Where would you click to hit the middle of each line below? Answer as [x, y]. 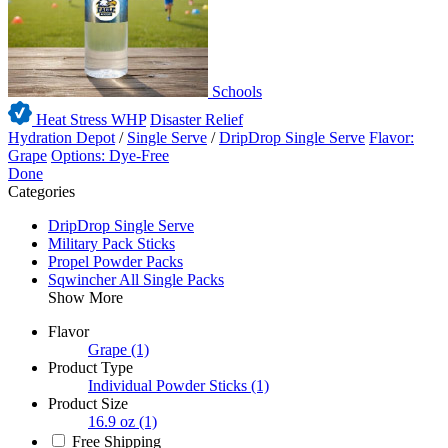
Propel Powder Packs [115, 262]
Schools [235, 92]
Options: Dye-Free [110, 156]
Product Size [88, 404]
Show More [85, 298]
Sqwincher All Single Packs [136, 280]
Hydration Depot [61, 138]
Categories [41, 192]
